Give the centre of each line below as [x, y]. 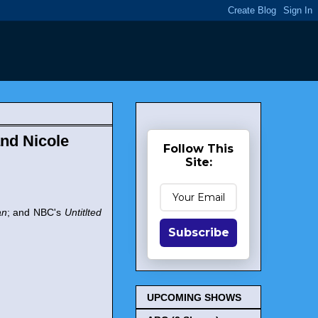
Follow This [198, 149]
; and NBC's [36, 212]
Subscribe [198, 232]
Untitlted [83, 212]
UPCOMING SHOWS [194, 298]
